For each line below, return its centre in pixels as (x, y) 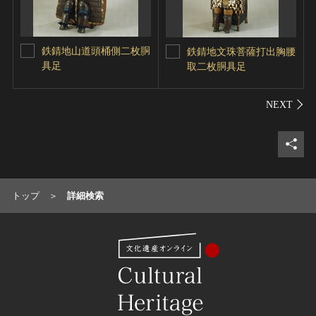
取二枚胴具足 (216, 66)
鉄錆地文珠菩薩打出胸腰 (241, 51)
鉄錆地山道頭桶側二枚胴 (96, 51)
